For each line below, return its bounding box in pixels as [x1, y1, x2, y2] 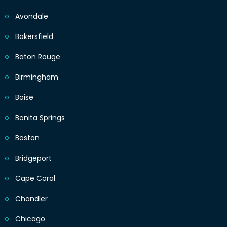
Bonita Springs [15, 112, 65, 123]
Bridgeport [15, 153, 52, 164]
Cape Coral [15, 173, 55, 184]
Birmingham [15, 72, 58, 83]
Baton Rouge [15, 52, 60, 62]
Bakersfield [15, 31, 53, 42]
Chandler [15, 194, 48, 204]
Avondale [15, 11, 48, 22]
